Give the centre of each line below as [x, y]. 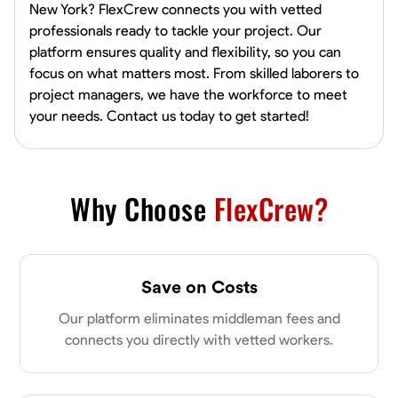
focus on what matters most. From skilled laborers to [194, 73]
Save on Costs [199, 287]
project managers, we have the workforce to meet [188, 95]
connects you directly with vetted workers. [199, 340]
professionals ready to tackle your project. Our [175, 31]
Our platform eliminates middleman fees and [199, 318]
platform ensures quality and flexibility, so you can [185, 52]
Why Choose [142, 208]
